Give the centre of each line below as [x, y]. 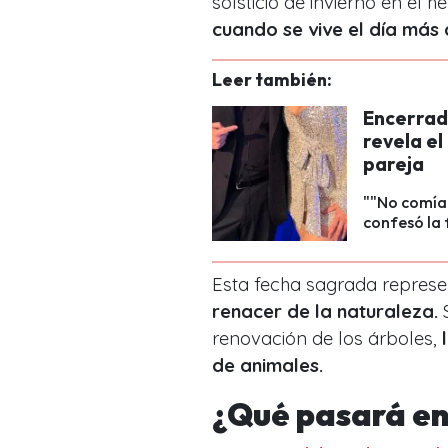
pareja [393, 163]
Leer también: [272, 79]
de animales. [267, 365]
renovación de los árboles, [327, 338]
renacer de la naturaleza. [325, 311]
